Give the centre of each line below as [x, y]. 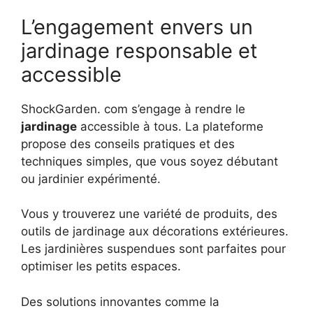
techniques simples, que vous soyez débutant [150, 161]
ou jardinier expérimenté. [91, 179]
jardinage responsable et [139, 50]
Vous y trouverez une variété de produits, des [149, 214]
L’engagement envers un [137, 27]
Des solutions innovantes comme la [120, 301]
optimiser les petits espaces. [101, 267]
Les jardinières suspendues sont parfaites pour [153, 249]
